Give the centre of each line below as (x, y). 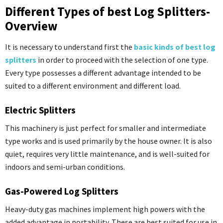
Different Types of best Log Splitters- (108, 11)
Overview (31, 26)
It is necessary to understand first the (69, 47)
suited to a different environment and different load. (93, 85)
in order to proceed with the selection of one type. (122, 59)
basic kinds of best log (175, 47)
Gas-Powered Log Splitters (62, 191)
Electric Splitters (40, 110)
